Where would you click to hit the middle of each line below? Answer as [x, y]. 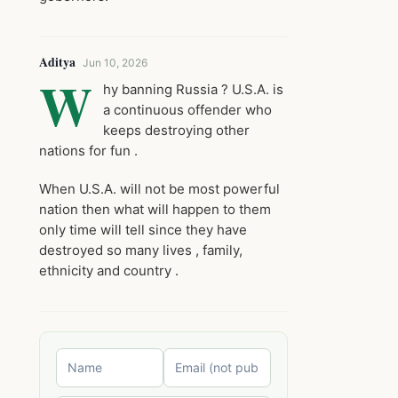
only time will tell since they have [143, 230]
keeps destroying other [176, 130]
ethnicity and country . [109, 271]
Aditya [57, 62]
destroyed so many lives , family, [141, 250]
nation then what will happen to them [155, 209]
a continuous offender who [187, 110]
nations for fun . [88, 151]
